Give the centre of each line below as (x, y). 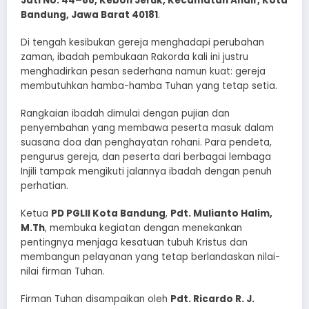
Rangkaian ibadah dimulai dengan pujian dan (125, 113)
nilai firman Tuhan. (63, 272)
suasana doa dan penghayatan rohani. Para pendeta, (146, 142)
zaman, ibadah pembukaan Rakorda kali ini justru (134, 57)
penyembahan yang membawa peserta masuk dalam (147, 128)
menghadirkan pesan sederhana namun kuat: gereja (143, 71)
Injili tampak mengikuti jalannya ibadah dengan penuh (146, 171)
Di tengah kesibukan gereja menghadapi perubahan (142, 42)
